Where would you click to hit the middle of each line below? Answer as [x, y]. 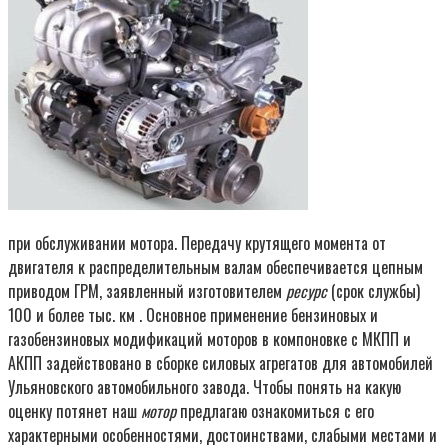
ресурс [306, 290]
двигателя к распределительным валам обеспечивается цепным [215, 266]
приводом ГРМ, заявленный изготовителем [147, 290]
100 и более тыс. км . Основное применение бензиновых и [193, 314]
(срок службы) [373, 290]
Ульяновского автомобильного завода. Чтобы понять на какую [204, 386]
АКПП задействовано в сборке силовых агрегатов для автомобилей [220, 362]
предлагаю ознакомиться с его [275, 410]
